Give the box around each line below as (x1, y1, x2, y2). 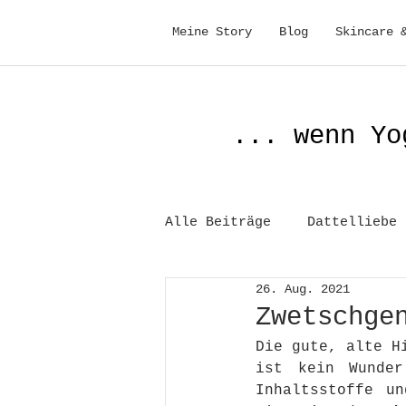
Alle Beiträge (165, 215, 271, 230)
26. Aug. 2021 (256, 281, 350, 296)
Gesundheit (201, 287, 283, 303)
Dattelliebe (307, 215, 397, 230)
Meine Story (172, 24, 252, 39)
